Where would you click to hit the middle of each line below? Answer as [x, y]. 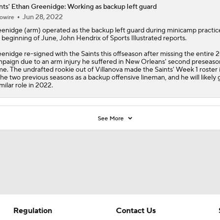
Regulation [32, 210]
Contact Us [136, 210]
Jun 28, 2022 [42, 17]
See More [112, 118]
